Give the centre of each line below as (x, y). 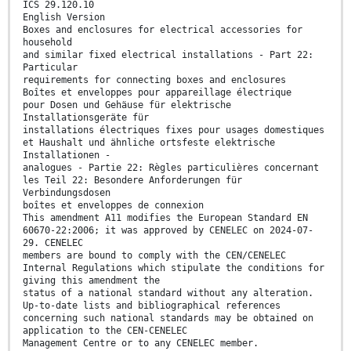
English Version (64, 18)
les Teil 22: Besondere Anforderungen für (132, 181)
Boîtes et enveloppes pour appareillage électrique (157, 93)
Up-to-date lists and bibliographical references (152, 306)
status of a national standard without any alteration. (168, 293)
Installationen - (67, 156)
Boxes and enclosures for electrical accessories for (163, 30)
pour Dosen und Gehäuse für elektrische (127, 105)
